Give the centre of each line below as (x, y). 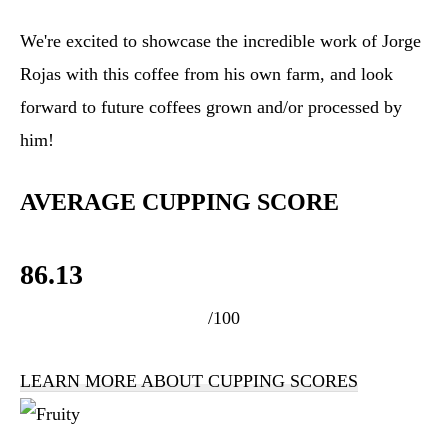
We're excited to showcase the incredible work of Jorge (220, 40)
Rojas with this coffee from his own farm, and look (206, 73)
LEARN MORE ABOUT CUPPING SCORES (189, 380)
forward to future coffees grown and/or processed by (211, 106)
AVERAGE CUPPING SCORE (179, 201)
